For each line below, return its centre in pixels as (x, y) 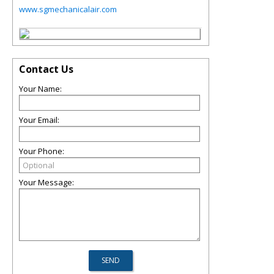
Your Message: (46, 182)
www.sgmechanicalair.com (68, 9)
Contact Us (46, 69)
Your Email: (39, 120)
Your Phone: (42, 151)
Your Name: (40, 89)
